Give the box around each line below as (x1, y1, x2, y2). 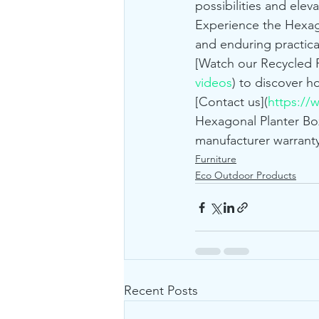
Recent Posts (124, 283, 198, 299)
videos (195, 75, 232, 91)
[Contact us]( (195, 94, 268, 110)
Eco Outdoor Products (195, 169, 296, 182)
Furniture (195, 152, 236, 166)
